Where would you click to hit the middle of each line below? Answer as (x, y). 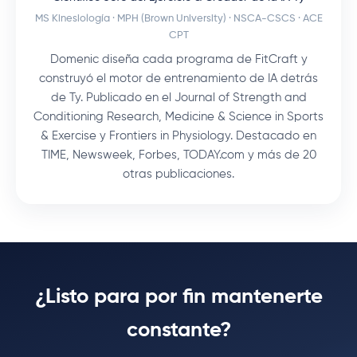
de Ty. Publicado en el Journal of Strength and (178, 98)
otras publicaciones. (178, 174)
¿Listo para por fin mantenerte (178, 297)
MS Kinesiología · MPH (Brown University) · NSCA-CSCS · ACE (178, 18)
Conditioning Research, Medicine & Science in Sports (178, 117)
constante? (178, 330)
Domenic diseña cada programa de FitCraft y (178, 59)
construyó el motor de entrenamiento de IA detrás (178, 78)
